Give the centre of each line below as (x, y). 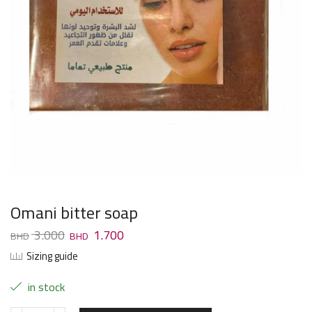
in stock (45, 287)
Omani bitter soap (74, 213)
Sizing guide (52, 256)
